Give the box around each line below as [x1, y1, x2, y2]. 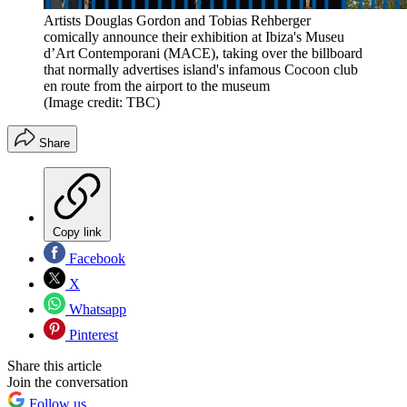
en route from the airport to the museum [44, 78, 270, 94]
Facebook [65, 251, 125, 267]
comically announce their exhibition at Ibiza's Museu [44, 29, 344, 45]
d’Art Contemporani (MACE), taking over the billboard [44, 45, 362, 62]
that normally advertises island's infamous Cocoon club [44, 62, 358, 78]
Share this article [7, 358, 102, 374]
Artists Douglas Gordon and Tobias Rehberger [44, 13, 311, 29]
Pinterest [65, 327, 118, 343]
